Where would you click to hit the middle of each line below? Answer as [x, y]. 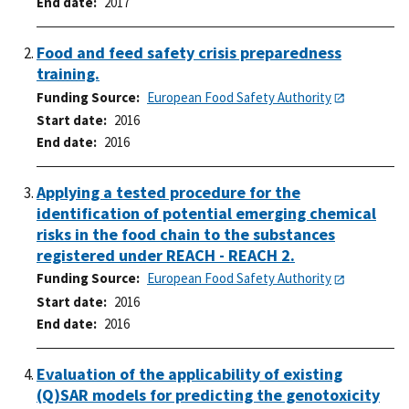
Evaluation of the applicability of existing [189, 373]
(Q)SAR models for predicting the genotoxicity [208, 394]
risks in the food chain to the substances [186, 235]
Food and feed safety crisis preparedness [189, 53]
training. [68, 74]
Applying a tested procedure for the [168, 193]
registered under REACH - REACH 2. [166, 256]
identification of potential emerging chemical [206, 214]
